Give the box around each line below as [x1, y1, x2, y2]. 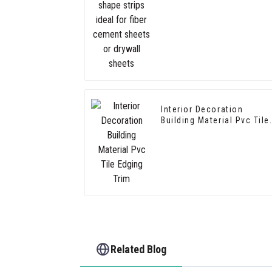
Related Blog [110, 242, 167, 256]
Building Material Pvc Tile [161, 115, 270, 126]
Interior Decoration [161, 104, 243, 115]
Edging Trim [161, 126, 211, 137]
